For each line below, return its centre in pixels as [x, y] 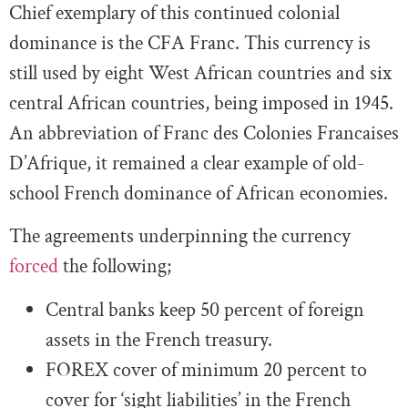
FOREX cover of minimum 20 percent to [206, 370]
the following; [117, 267]
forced [36, 267]
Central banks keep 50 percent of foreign [205, 310]
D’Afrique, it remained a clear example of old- [187, 163]
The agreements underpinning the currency [180, 237]
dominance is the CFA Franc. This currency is [190, 43]
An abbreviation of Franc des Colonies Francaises [204, 133]
